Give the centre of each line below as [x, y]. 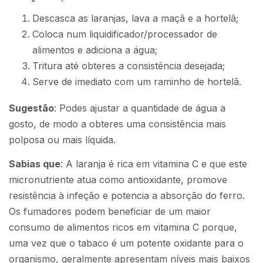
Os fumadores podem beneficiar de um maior [110, 212]
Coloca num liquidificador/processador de [125, 34]
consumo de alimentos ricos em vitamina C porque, [123, 227]
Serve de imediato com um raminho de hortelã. [137, 81]
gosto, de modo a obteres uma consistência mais [117, 124]
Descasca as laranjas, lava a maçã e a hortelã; [135, 18]
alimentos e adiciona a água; [95, 50]
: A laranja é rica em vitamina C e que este [154, 164]
